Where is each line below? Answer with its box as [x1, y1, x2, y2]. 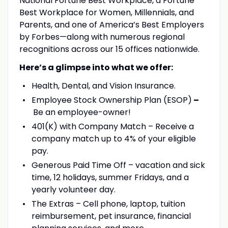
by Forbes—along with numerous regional [19, 31, 185, 43]
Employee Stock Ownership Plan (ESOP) [31, 94, 192, 106]
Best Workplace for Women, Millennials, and [19, 6, 194, 18]
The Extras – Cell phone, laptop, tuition [31, 197, 185, 210]
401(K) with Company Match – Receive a [31, 120, 194, 132]
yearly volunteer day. [31, 183, 116, 195]
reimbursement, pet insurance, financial [31, 210, 191, 222]
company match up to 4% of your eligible [31, 132, 196, 145]
